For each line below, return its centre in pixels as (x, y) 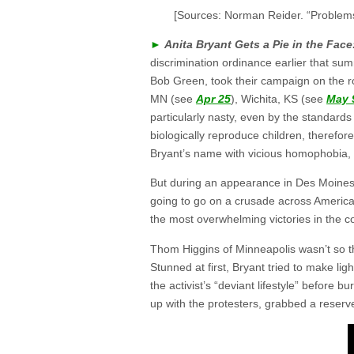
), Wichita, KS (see (279, 98)
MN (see (173, 98)
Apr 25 (213, 98)
